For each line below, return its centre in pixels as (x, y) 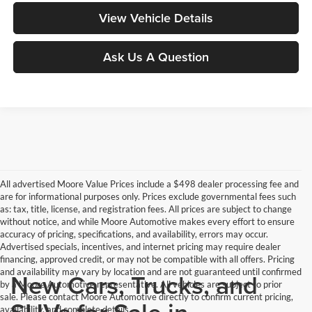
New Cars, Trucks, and (134, 284)
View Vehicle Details (156, 18)
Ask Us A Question (156, 57)
